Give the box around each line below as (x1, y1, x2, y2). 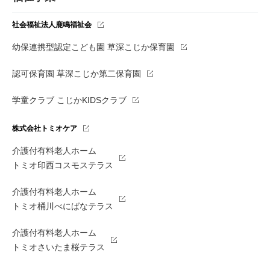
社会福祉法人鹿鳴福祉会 (12, 20, 92, 29)
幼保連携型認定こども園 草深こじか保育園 (12, 42, 175, 52)
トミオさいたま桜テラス (12, 242, 105, 252)
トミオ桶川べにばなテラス (12, 201, 113, 211)
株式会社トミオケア (12, 124, 77, 133)
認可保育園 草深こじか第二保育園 (12, 68, 141, 78)
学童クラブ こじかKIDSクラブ (12, 95, 127, 105)
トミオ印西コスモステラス (12, 160, 113, 170)
